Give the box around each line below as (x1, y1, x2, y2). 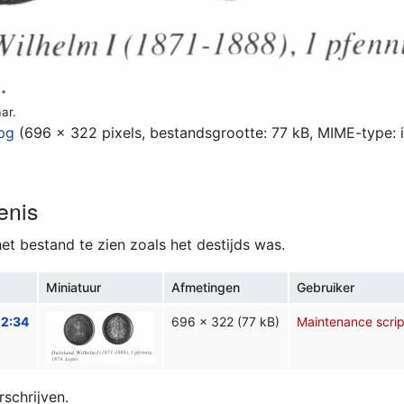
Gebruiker (297, 280, 355, 296)
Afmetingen (171, 280, 241, 296)
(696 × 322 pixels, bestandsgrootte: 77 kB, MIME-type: (19, 124, 401, 142)
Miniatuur (46, 280, 102, 296)
